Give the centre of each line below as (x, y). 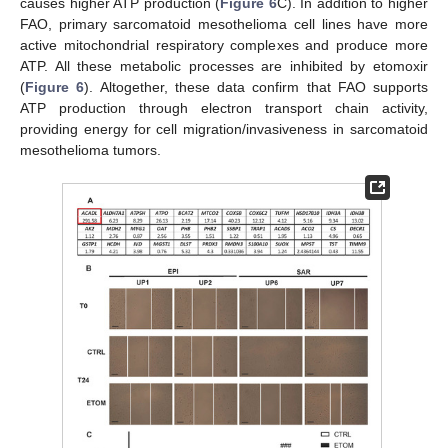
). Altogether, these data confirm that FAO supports (256, 86)
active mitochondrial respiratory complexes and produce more (224, 44)
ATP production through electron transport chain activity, (224, 107)
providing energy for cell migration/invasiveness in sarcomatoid (224, 128)
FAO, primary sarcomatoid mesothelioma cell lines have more (224, 23)
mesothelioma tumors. (90, 149)
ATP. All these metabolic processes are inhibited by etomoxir (224, 65)
